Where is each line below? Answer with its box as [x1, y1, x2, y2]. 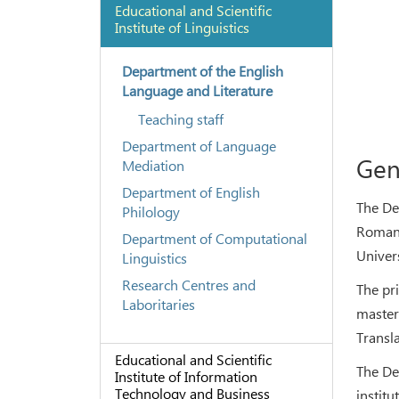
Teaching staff [137, 109, 224, 128]
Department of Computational [121, 228, 307, 248]
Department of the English [121, 61, 283, 80]
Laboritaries [121, 294, 195, 313]
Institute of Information [114, 366, 257, 386]
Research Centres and [121, 274, 256, 294]
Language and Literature [121, 80, 273, 100]
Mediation [121, 155, 184, 175]
